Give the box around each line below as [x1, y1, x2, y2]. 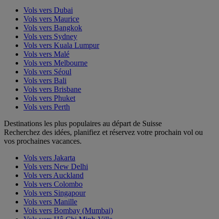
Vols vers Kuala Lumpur [23, 41, 99, 49]
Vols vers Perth [23, 102, 70, 111]
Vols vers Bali [23, 76, 66, 85]
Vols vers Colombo [23, 179, 83, 188]
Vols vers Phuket [23, 93, 75, 102]
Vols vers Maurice [23, 14, 79, 23]
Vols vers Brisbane [23, 85, 81, 93]
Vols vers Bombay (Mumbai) [23, 206, 113, 215]
